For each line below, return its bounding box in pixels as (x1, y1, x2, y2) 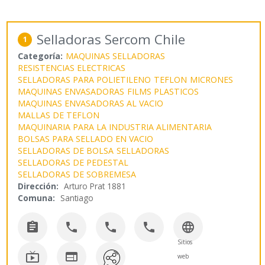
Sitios (177, 238, 192, 247)
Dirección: (18, 180, 59, 192)
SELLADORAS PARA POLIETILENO (18, 74, 151, 86)
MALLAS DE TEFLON (18, 109, 100, 121)
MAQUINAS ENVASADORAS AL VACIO (18, 98, 164, 109)
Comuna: (18, 192, 56, 204)
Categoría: (18, 50, 63, 62)
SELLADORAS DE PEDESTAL (18, 157, 129, 169)
